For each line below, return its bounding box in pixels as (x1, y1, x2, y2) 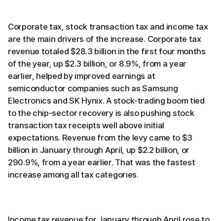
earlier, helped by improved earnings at (8, 71, 155, 81)
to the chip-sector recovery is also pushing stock (8, 108, 194, 118)
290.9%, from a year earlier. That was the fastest (8, 157, 195, 167)
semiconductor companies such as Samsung (8, 83, 178, 93)
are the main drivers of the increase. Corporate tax (8, 34, 201, 44)
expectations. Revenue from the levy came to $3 (8, 132, 192, 143)
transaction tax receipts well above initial (8, 120, 165, 130)
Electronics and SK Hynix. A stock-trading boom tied (8, 95, 205, 106)
